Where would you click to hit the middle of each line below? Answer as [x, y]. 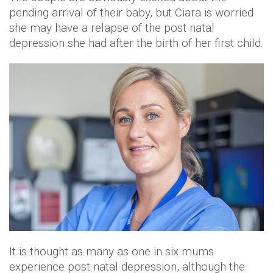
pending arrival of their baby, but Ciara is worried [131, 12]
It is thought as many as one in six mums [112, 252]
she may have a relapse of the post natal [112, 27]
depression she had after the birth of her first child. [136, 43]
